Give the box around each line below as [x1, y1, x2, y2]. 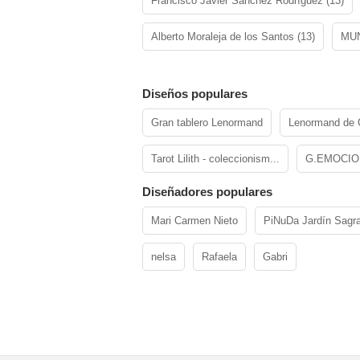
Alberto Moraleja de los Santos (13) [151, 31, 315, 43]
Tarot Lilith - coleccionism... [151, 153, 280, 165]
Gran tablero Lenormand [151, 117, 263, 129]
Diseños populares [142, 87, 247, 100]
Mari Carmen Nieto [151, 215, 238, 227]
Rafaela [202, 251, 237, 263]
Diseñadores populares [142, 185, 272, 198]
